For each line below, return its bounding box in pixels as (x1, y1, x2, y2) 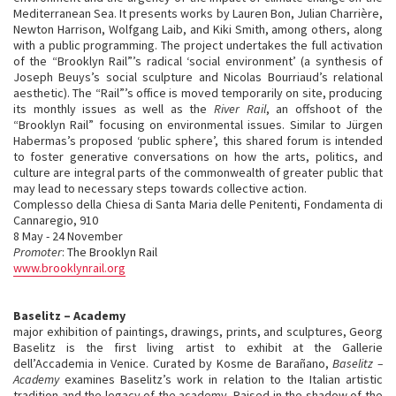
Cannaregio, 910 (13, 212, 98, 228)
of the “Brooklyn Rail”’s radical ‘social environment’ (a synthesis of (13, 53, 383, 69)
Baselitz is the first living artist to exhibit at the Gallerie (13, 339, 383, 355)
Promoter (13, 244, 62, 260)
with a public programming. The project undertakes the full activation (13, 37, 383, 53)
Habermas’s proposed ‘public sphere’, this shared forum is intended (13, 133, 383, 148)
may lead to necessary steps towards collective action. (13, 180, 307, 196)
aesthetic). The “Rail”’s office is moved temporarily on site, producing (13, 85, 383, 101)
